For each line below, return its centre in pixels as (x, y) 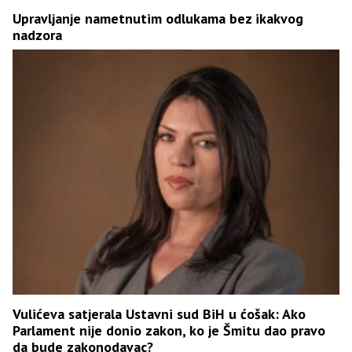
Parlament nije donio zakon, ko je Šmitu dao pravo (169, 330)
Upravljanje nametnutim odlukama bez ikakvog (158, 18)
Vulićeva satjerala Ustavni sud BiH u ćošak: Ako (159, 313)
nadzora (37, 35)
